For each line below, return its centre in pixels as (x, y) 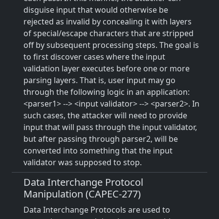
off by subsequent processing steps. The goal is (111, 45)
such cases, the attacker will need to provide (105, 115)
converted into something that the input (98, 151)
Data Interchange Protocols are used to (97, 210)
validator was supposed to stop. (83, 162)
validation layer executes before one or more (107, 68)
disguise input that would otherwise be (96, 10)
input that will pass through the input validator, (110, 127)
